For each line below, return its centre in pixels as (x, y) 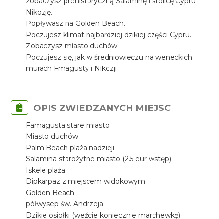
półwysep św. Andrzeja (65, 204)
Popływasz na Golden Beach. (76, 23)
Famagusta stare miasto (68, 125)
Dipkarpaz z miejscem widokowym (86, 181)
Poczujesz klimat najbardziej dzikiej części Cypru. (109, 35)
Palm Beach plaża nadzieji (70, 148)
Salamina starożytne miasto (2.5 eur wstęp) (99, 159)
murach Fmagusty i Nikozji (72, 68)
